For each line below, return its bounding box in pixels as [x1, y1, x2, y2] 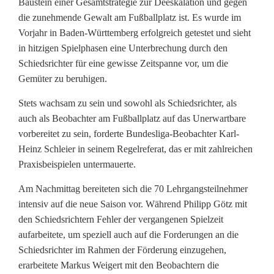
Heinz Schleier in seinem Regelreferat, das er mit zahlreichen [18, 144, 253, 155]
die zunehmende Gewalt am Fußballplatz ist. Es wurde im [18, 12, 241, 23]
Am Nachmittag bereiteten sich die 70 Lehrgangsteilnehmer [18, 183, 248, 194]
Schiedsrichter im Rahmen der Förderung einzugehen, [18, 245, 226, 256]
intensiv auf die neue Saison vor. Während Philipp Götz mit [18, 199, 247, 210]
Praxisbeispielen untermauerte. [18, 159, 136, 170]
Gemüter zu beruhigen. [18, 73, 107, 84]
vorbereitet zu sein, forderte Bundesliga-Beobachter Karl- [18, 128, 239, 139]
